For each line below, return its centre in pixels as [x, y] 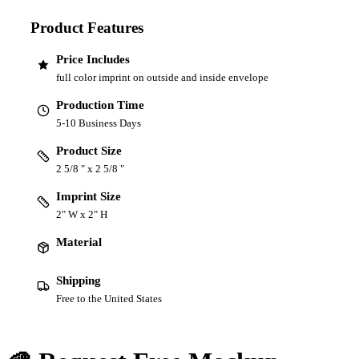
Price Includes [93, 59]
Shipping [79, 280]
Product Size [89, 150]
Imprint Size [89, 196]
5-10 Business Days [99, 123]
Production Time [100, 105]
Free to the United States [109, 298]
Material [79, 242]
